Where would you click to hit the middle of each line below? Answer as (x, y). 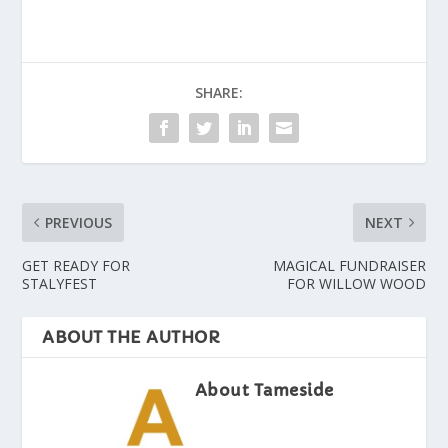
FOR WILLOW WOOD (356, 283)
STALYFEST (60, 283)
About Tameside (264, 389)
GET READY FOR (76, 265)
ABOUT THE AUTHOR (131, 336)
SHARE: (219, 92)
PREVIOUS (79, 222)
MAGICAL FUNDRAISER (349, 265)
